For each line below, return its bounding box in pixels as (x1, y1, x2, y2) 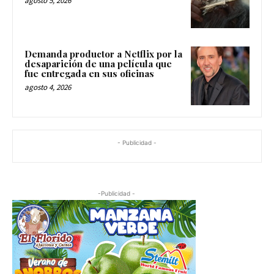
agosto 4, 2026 (24, 82, 71, 93)
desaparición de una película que (24, 57, 172, 70)
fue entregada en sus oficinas (24, 67, 154, 80)
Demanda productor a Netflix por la (24, 48, 182, 61)
